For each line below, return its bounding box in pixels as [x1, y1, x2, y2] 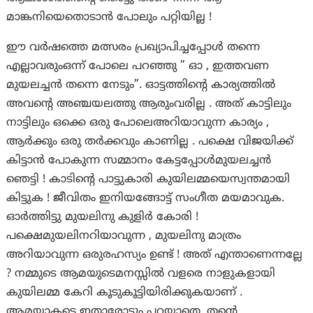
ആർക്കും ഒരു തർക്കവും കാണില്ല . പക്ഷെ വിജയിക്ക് [6, 135, 294, 150]
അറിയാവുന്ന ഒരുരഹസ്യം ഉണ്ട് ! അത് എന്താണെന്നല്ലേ [6, 248, 303, 263]
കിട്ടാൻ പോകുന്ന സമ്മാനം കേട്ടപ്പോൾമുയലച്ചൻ [6, 154, 272, 168]
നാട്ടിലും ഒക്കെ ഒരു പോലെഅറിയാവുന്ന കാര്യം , [6, 116, 270, 131]
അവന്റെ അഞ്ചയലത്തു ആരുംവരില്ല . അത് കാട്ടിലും [6, 97, 292, 112]
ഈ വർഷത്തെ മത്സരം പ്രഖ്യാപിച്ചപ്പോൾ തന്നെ [6, 41, 261, 55]
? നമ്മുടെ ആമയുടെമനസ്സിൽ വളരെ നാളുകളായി [6, 267, 276, 282]
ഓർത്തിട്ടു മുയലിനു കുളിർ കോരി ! [6, 210, 199, 225]
